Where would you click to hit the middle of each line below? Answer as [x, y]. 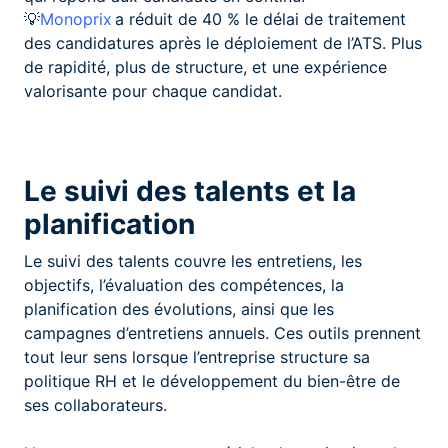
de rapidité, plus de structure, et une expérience [205, 66]
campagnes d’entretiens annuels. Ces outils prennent [222, 332]
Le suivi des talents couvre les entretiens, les [193, 260]
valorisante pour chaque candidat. [153, 90]
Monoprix [76, 18]
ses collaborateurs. [95, 404]
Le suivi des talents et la [190, 190]
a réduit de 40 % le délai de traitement [259, 18]
